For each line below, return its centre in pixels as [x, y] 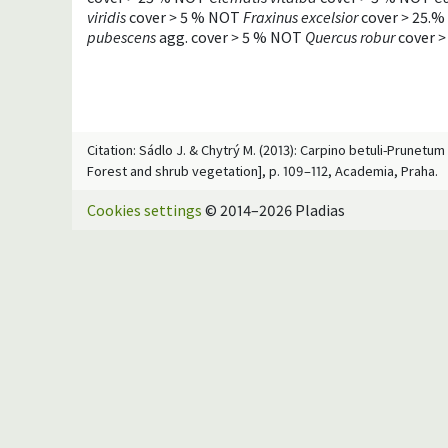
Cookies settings [144, 209]
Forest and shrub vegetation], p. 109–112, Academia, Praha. [262, 170]
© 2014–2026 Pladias [273, 209]
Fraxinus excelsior [300, 16]
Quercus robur [350, 36]
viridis [106, 16]
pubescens [121, 36]
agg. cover [193, 36]
